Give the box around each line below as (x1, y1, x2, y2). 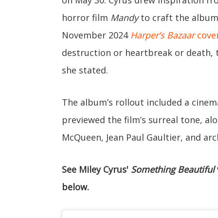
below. (62, 181, 89, 193)
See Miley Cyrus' (62, 163, 131, 175)
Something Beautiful (131, 163, 215, 175)
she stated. (62, 64, 108, 76)
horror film (62, 11, 110, 23)
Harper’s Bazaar (130, 29, 197, 41)
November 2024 (62, 29, 130, 41)
